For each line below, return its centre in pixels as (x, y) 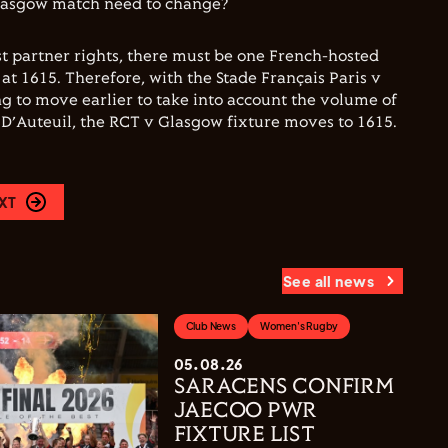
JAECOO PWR (245, 411)
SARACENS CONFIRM (284, 387)
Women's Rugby (299, 326)
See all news (328, 281)
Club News (210, 326)
